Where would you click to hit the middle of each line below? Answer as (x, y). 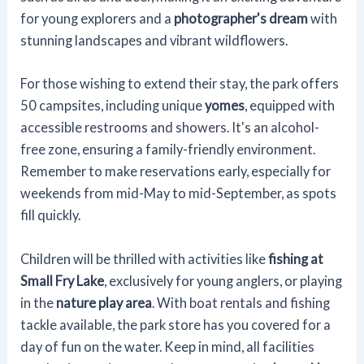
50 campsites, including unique (113, 106)
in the (39, 302)
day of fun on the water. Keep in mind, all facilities (168, 346)
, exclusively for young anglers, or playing (223, 280)
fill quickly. (51, 215)
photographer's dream (241, 19)
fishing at (296, 258)
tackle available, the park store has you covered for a (176, 324)
